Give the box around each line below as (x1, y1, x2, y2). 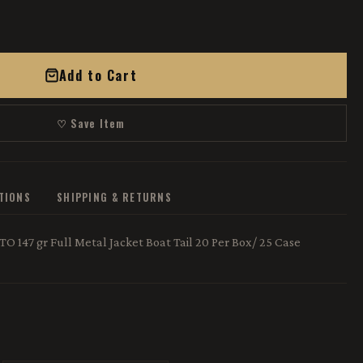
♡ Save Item (57, 115, 125, 131)
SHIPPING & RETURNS (57, 190, 173, 205)
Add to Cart (58, 66, 138, 85)
